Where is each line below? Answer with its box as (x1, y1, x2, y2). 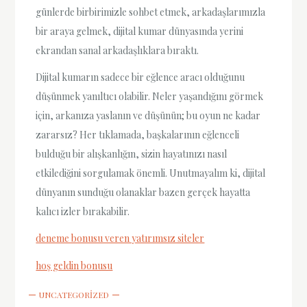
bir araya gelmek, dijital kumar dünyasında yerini (36, 25, 244, 38)
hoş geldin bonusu (36, 258, 113, 272)
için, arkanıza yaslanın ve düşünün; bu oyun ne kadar (36, 109, 261, 123)
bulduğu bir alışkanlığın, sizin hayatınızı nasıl (36, 147, 228, 161)
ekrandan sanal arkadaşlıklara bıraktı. (36, 44, 199, 57)
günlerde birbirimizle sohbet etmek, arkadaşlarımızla (36, 5, 266, 19)
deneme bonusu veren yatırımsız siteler (36, 232, 205, 245)
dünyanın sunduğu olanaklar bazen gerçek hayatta (36, 186, 251, 199)
